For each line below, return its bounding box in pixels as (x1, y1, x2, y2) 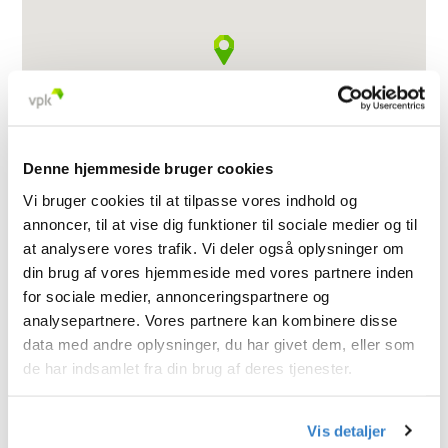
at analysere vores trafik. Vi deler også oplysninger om (23, 239, 405, 256)
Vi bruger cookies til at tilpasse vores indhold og (23, 191, 357, 208)
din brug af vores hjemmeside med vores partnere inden (23, 263, 414, 280)
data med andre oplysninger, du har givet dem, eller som (23, 335, 416, 352)
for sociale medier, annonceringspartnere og (23, 287, 330, 304)
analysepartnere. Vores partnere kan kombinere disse (23, 311, 398, 328)
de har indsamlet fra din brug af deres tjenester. (23, 359, 353, 376)
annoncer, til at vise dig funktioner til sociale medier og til (23, 215, 417, 232)
